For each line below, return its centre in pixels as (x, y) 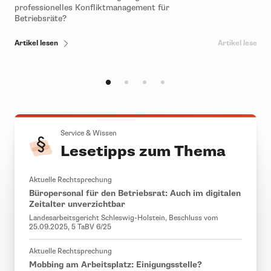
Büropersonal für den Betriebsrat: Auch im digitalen (135, 194)
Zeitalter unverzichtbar (77, 204)
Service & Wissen (89, 134)
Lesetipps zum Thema (143, 152)
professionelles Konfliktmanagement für (92, 8)
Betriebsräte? (41, 19)
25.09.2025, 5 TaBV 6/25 (70, 227)
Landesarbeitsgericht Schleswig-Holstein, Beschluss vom (123, 218)
